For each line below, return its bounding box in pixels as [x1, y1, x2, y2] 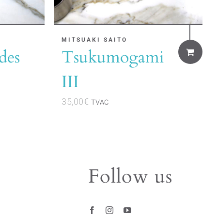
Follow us [88, 163, 172, 190]
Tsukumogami [62, 46, 164, 68]
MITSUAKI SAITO [62, 35, 127, 44]
